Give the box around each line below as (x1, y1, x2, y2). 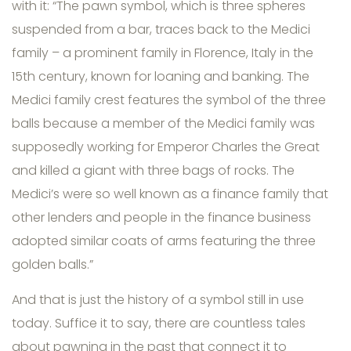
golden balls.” (12, 255, 93, 274)
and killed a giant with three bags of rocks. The (12, 161, 295, 180)
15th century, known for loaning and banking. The (12, 67, 309, 86)
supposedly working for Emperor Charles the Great (12, 138, 320, 157)
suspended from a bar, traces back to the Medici (12, 20, 310, 39)
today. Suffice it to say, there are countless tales (12, 314, 306, 333)
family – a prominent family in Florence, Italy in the (12, 44, 313, 63)
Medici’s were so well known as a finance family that (12, 185, 328, 204)
